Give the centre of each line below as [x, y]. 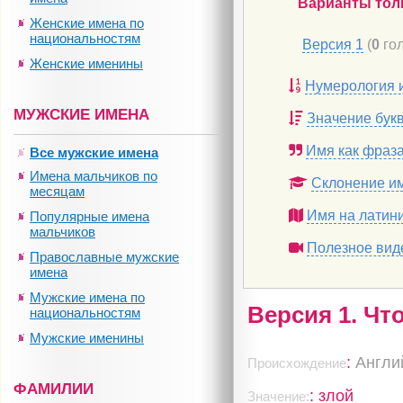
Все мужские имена [94, 152]
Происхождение [297, 363]
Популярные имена [90, 216]
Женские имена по [87, 23]
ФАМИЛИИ [54, 389]
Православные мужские [104, 257]
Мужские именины [87, 338]
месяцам [57, 191]
